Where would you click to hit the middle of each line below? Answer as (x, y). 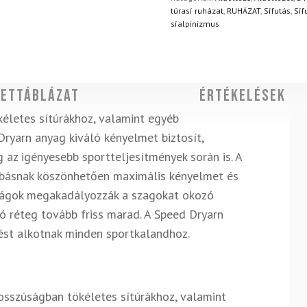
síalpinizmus (195, 24)
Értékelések (242, 95)
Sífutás (277, 11)
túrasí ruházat (197, 11)
